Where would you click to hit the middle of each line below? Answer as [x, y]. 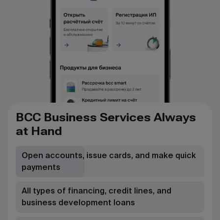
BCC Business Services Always [106, 117]
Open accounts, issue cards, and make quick [109, 155]
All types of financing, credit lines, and [96, 191]
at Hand [39, 131]
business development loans [78, 202]
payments [41, 167]
